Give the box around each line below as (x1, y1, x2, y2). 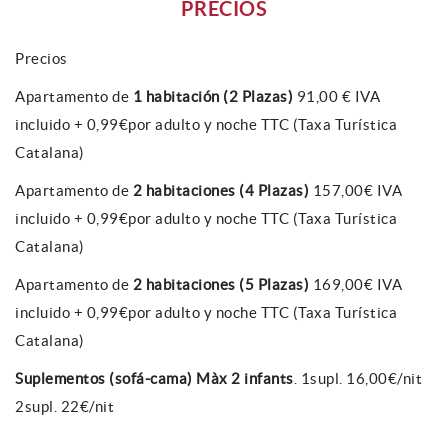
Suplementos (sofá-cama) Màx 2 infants (15, 369, 294, 387)
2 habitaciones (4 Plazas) (129, 181, 309, 199)
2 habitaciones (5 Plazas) (132, 275, 313, 293)
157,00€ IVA (309, 181, 402, 199)
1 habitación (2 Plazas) (132, 87, 297, 105)
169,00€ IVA (312, 275, 402, 293)
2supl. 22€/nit (15, 397, 114, 415)
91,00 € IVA (296, 87, 380, 105)
